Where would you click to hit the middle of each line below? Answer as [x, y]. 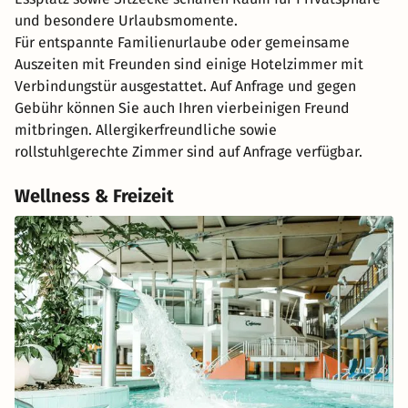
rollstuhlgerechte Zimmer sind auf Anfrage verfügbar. [189, 152]
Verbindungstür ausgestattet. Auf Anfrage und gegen [185, 87]
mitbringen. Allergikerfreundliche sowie [146, 130]
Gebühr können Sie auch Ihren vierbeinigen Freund [182, 108]
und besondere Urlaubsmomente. [126, 21]
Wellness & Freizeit [94, 196]
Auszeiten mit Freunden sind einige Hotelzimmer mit [189, 65]
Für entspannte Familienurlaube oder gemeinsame [182, 43]
